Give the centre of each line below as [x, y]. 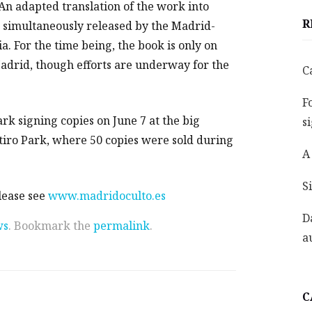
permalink [122, 226]
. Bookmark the [51, 226]
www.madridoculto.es [107, 196]
